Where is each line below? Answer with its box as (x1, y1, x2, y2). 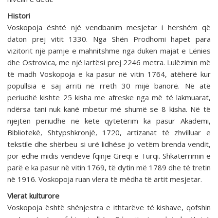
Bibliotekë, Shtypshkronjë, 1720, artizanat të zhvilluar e (7, 127, 211, 138)
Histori (7, 11, 30, 21)
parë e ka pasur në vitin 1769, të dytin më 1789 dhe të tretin (7, 163, 211, 173)
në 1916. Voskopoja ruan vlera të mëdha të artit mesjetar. (7, 174, 202, 184)
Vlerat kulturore (7, 191, 59, 201)
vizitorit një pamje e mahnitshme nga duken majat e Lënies (7, 46, 211, 56)
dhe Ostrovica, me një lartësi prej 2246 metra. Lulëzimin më (7, 57, 211, 68)
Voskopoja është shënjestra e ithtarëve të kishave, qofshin (7, 202, 211, 213)
